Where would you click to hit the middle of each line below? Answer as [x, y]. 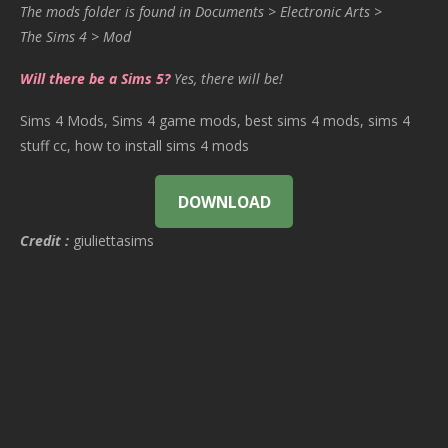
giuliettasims [111, 241]
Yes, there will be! [228, 79]
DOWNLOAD [224, 201]
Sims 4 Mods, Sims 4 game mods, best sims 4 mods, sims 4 [215, 121]
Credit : [44, 241]
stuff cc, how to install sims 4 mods [134, 146]
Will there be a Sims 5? [95, 79]
